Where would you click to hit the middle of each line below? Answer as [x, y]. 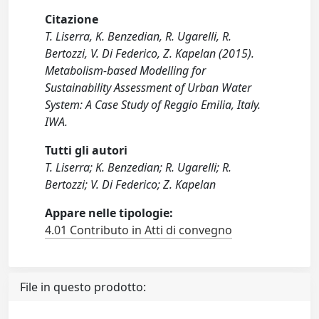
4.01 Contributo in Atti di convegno [139, 230]
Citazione [72, 19]
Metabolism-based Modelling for [126, 70]
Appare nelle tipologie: [109, 213]
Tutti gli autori [87, 150]
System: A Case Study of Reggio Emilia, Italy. [153, 105]
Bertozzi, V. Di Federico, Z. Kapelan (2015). [150, 53]
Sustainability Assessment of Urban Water [148, 88]
